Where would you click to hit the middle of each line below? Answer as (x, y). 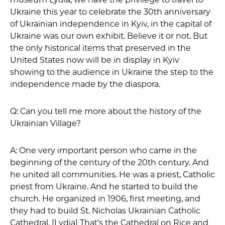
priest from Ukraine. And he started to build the (104, 186)
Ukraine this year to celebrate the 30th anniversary (110, 12)
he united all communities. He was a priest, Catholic (113, 174)
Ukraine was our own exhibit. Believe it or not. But (109, 36)
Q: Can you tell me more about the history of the (106, 111)
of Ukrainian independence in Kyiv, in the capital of (111, 24)
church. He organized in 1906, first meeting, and (105, 198)
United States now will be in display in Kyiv (95, 60)
